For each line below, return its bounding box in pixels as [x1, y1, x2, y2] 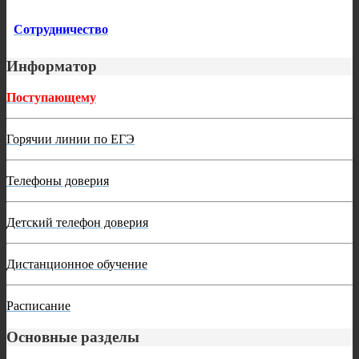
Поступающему [6, 90, 96, 104]
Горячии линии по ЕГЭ [6, 131, 135, 146]
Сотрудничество [14, 22, 108, 37]
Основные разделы [6, 328, 139, 345]
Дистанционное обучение [6, 256, 147, 271]
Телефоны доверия [6, 173, 109, 188]
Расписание [6, 298, 71, 313]
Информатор [6, 58, 97, 75]
